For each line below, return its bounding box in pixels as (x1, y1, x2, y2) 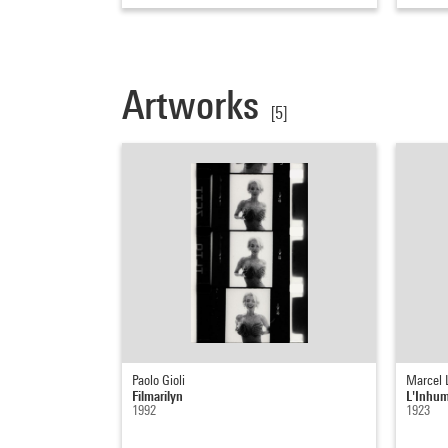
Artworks (122, 81, 259, 129)
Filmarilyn (132, 387, 183, 405)
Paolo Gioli (132, 372, 185, 389)
